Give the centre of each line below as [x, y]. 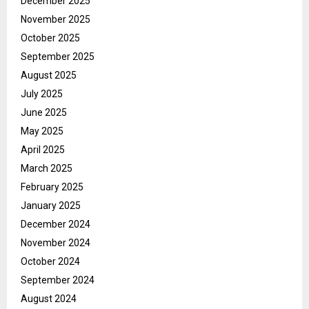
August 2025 [49, 76]
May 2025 [42, 131]
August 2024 [49, 299]
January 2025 [51, 206]
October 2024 [50, 262]
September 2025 [58, 57]
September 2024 [58, 280]
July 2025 [42, 94]
